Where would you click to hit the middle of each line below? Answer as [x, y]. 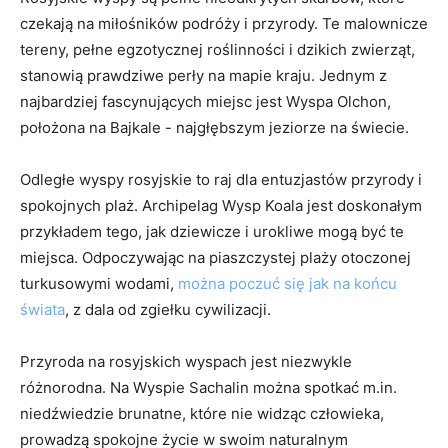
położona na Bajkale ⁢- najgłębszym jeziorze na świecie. [214, 127]
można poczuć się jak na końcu [287, 283]
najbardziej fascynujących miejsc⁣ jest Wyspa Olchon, [205, 101]
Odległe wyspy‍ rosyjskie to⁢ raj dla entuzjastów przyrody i [221, 179]
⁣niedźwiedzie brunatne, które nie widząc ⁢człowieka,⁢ [202, 413]
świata [42, 309]
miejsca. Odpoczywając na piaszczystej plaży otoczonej [215, 257]
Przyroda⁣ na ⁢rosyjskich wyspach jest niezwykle [186, 361]
